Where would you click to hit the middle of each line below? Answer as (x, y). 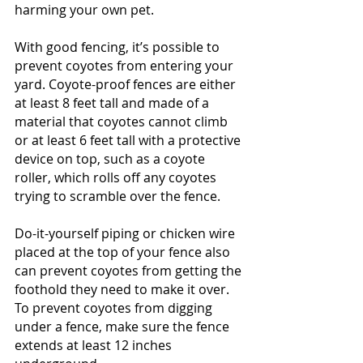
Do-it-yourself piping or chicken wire (126, 233)
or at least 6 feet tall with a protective (129, 140)
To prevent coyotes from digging (115, 308)
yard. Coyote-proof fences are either (127, 84)
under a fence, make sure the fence (124, 327)
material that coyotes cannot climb (123, 122)
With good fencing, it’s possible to (119, 47)
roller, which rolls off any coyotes (117, 177)
